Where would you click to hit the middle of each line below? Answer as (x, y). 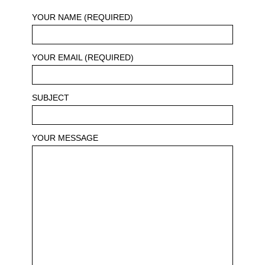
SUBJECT (51, 98)
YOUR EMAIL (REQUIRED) (83, 57)
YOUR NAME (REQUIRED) (83, 17)
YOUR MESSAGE (65, 138)
